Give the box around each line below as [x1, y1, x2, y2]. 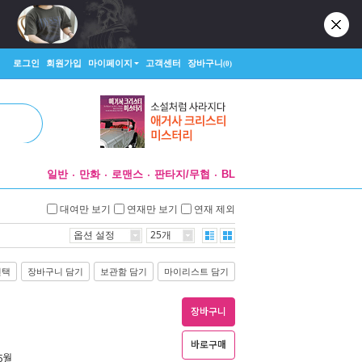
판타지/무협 [154, 168, 210, 180]
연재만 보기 [127, 203, 178, 214]
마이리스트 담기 [164, 267, 229, 276]
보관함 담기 [100, 267, 147, 276]
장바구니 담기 [27, 267, 83, 276]
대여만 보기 [60, 203, 111, 214]
